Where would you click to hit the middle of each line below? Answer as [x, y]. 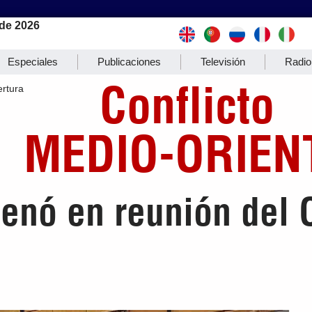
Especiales [33, 62]
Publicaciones [129, 62]
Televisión [223, 62]
